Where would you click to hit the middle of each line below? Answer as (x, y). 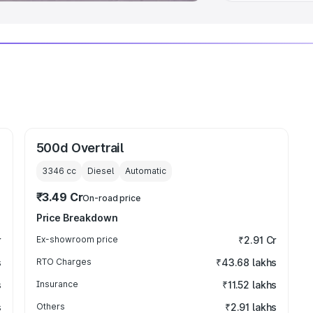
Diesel (100, 171)
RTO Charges (64, 262)
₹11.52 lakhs (249, 285)
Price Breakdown (77, 218)
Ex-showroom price (77, 239)
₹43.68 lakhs (246, 262)
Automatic (145, 171)
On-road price (111, 198)
